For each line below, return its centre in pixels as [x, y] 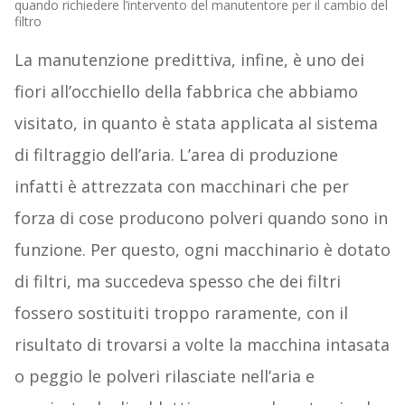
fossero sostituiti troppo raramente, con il [181, 312]
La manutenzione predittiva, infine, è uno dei [189, 59]
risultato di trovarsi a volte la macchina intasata [202, 344]
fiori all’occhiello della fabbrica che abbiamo [186, 91]
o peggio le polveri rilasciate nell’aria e [164, 376]
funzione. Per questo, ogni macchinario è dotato [202, 249]
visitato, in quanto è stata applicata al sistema [196, 122]
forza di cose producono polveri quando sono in [201, 217]
